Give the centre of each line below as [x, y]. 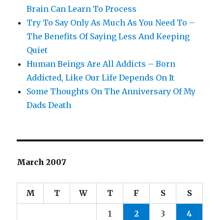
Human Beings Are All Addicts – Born [101, 64]
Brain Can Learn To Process [82, 9]
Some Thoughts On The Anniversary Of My [111, 92]
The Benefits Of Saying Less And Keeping [108, 37]
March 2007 [42, 162]
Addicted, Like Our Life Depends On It [101, 78]
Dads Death [49, 105]
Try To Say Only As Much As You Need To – [111, 23]
